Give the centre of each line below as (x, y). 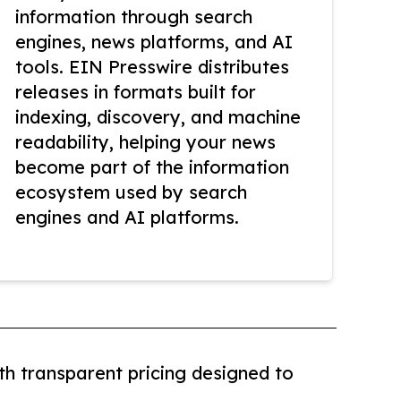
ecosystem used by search (131, 192)
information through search (134, 17)
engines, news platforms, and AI (154, 42)
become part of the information (152, 167)
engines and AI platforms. (127, 218)
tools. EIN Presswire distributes (152, 67)
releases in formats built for (136, 92)
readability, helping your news (145, 142)
